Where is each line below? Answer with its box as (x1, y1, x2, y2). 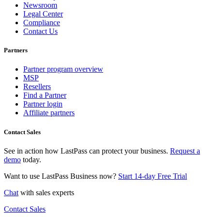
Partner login (23, 100, 62, 108)
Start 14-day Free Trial (118, 171, 187, 180)
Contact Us (23, 27, 58, 36)
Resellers (23, 82, 51, 91)
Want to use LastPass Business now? (4, 171, 118, 180)
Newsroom (23, 1, 57, 10)
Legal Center (23, 10, 63, 18)
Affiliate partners (23, 108, 75, 117)
